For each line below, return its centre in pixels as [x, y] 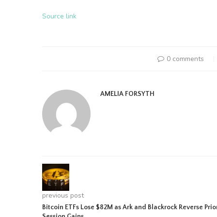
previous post [63, 195]
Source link [59, 16]
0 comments [185, 59]
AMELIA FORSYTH [127, 94]
